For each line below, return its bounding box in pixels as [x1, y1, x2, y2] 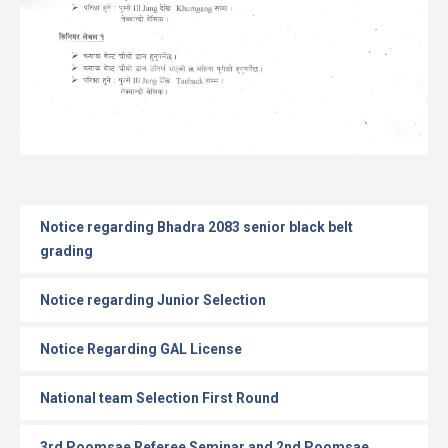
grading [40, 242, 93, 259]
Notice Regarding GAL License [40, 340, 242, 357]
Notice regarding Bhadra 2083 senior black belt [40, 218, 353, 235]
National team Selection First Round [40, 389, 279, 406]
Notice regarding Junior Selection [40, 291, 266, 308]
